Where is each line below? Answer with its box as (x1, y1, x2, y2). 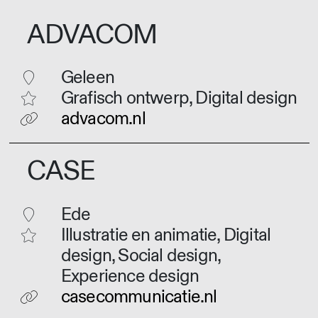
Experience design (60, 265, 199, 287)
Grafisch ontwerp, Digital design (60, 87, 297, 110)
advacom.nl (60, 108, 146, 131)
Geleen (60, 67, 115, 89)
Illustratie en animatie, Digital (60, 224, 271, 246)
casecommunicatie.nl (60, 285, 217, 308)
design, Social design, (60, 244, 221, 267)
